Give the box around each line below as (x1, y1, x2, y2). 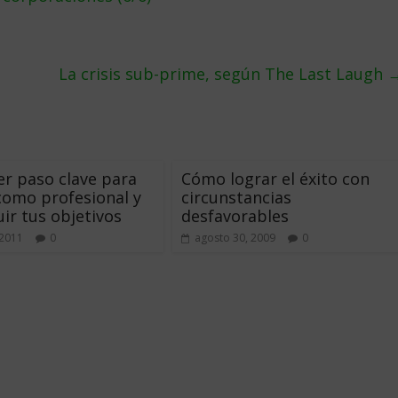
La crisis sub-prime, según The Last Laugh (59, 63, 387, 84)
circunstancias (181, 187, 291, 208)
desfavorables (181, 205, 289, 227)
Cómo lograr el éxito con (181, 168, 370, 189)
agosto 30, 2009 (195, 230, 275, 245)
